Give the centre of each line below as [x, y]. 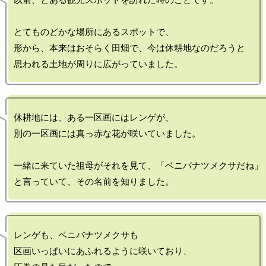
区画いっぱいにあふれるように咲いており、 [103, 251]
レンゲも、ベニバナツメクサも [76, 235]
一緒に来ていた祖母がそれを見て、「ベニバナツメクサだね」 [138, 166]
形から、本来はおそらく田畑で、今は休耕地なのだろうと [129, 48]
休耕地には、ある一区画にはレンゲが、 [94, 118]
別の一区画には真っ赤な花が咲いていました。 [107, 134]
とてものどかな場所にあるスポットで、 [94, 32]
